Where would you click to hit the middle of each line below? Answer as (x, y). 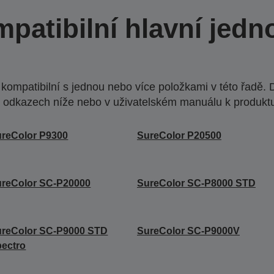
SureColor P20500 (179, 135)
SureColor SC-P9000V (188, 231)
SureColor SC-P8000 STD (196, 183)
